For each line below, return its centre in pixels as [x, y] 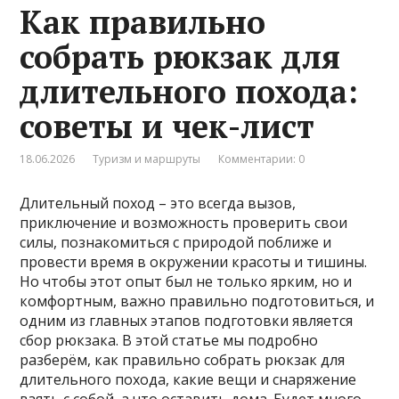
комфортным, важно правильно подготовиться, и [197, 301]
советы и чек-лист [167, 126]
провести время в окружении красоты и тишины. [194, 262]
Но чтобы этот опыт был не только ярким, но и [186, 282]
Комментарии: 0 [262, 159]
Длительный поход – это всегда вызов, [158, 204]
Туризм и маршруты [147, 159]
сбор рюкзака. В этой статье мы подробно [169, 341]
